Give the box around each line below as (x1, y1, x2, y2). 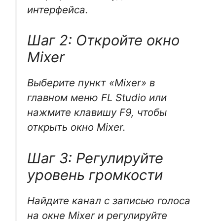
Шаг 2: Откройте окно (27, 32, 180, 49)
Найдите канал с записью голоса (27, 194, 190, 207)
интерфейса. (27, 3, 88, 16)
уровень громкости (27, 166, 163, 184)
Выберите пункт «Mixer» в (27, 76, 155, 89)
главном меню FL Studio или (27, 91, 167, 104)
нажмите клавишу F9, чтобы (27, 106, 167, 119)
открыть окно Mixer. (27, 121, 126, 134)
